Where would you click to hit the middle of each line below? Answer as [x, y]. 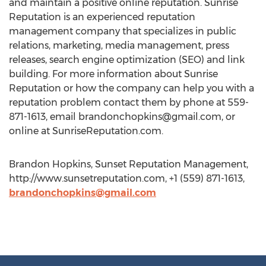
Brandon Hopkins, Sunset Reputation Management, [129, 164]
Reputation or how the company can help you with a [132, 88]
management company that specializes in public [123, 31]
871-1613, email [44, 117]
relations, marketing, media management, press [119, 45]
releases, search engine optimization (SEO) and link [127, 60]
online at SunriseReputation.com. [86, 131]
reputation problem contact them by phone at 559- [129, 102]
